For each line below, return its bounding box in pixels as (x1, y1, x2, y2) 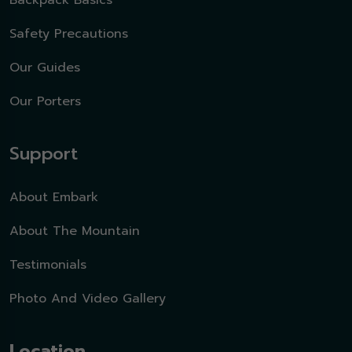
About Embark (9, 188, 98, 207)
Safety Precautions (9, 24, 128, 44)
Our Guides (9, 58, 80, 78)
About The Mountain (9, 222, 140, 241)
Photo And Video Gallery (9, 289, 166, 309)
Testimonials (9, 255, 86, 275)
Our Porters (9, 92, 81, 112)
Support (9, 141, 78, 167)
